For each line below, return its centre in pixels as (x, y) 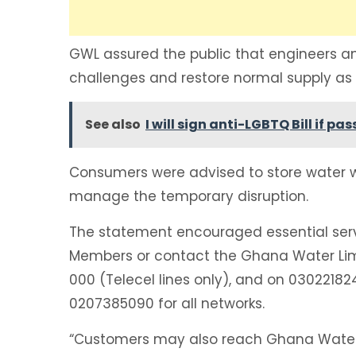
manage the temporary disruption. (191, 197)
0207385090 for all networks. (169, 304)
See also (113, 125)
